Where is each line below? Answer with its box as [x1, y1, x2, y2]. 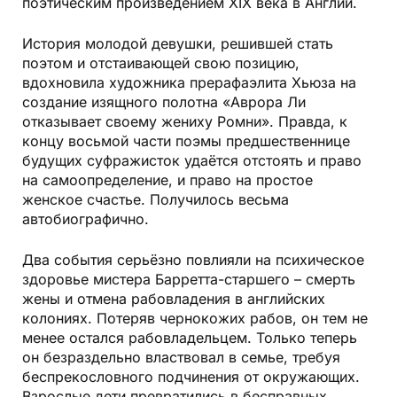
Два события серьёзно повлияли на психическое [22, 250, 364, 269]
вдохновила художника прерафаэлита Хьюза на [22, 73, 356, 91]
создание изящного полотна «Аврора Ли [22, 92, 306, 111]
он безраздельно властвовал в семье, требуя [22, 347, 340, 366]
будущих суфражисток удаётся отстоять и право [22, 151, 362, 169]
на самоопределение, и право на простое [22, 170, 313, 189]
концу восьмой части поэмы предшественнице [22, 131, 350, 150]
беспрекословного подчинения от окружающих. [22, 367, 360, 385]
